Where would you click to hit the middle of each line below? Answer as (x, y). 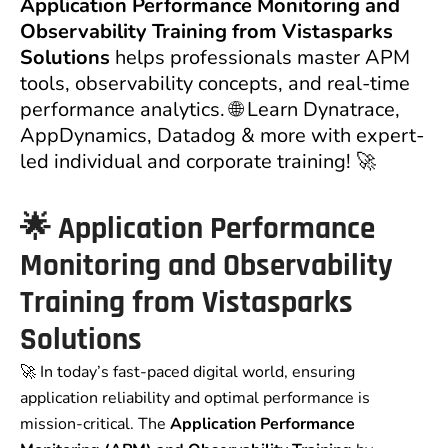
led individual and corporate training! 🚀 (198, 162)
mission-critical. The (95, 424)
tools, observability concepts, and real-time (215, 84)
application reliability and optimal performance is (195, 398)
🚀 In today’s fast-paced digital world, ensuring (187, 372)
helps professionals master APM (260, 58)
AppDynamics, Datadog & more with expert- (222, 136)
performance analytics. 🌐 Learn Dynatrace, (210, 110)
